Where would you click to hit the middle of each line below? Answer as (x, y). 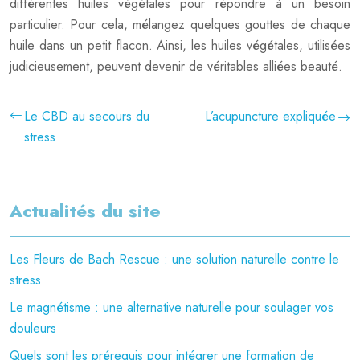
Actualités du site (85, 211)
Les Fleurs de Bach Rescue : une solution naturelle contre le (174, 259)
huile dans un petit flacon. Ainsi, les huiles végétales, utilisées (180, 45)
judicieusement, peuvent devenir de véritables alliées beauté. (176, 66)
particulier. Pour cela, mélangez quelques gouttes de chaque (180, 25)
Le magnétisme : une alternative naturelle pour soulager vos (172, 307)
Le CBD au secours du (87, 116)
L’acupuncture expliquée (270, 116)
